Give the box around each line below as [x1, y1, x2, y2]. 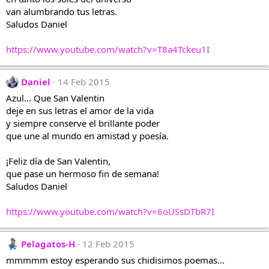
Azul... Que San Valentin [6, 92, 104, 104]
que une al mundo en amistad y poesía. [6, 130, 169, 142]
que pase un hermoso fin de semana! [6, 168, 159, 180]
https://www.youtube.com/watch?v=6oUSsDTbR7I [6, 205, 214, 217]
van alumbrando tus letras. [6, 5, 117, 17]
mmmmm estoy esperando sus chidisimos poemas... [6, 254, 225, 266]
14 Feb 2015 [58, 76, 110, 88]
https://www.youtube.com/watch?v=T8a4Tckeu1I [6, 43, 210, 55]
